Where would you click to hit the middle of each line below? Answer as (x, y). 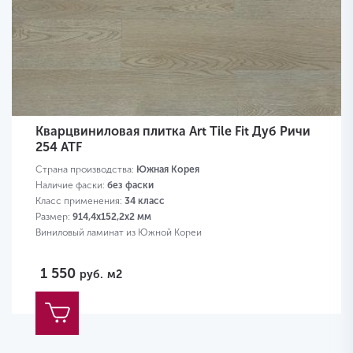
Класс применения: (80, 201)
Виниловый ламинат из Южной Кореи (119, 233)
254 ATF (59, 147)
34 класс (145, 201)
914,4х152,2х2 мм (112, 217)
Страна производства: (86, 170)
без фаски (130, 186)
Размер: (54, 217)
